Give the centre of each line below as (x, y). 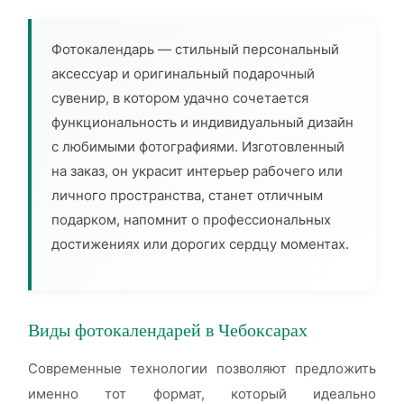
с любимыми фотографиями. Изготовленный (198, 147)
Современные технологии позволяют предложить (202, 368)
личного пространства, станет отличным (187, 195)
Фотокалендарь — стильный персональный (195, 49)
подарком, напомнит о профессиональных (191, 220)
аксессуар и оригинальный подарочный (183, 73)
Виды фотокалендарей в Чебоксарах (168, 330)
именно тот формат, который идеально (202, 394)
